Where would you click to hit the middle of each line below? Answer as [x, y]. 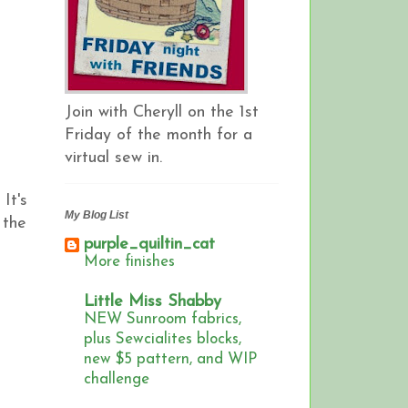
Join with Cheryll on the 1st [162, 112]
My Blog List [97, 215]
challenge [117, 380]
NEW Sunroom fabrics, [163, 320]
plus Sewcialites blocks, [163, 340]
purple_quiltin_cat [149, 245]
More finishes [129, 262]
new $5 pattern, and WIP [170, 360]
